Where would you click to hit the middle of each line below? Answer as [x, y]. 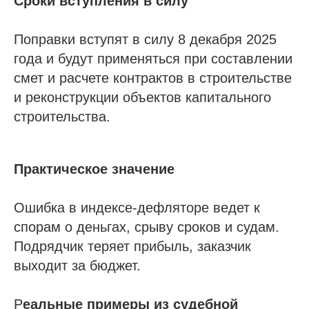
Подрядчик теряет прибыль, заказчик [132, 246]
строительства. [62, 116]
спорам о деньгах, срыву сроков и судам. [147, 227]
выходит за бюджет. [77, 265]
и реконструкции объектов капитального [142, 97]
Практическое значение [94, 169]
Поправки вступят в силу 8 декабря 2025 [145, 39]
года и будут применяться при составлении [153, 58]
